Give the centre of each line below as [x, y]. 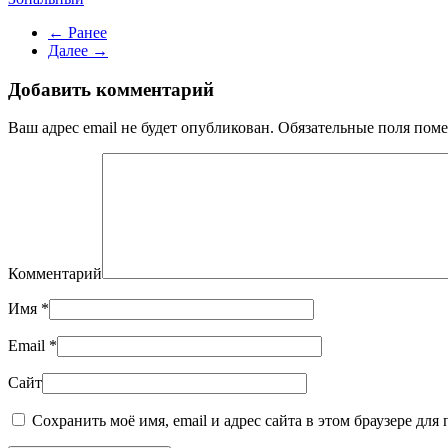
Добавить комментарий [111, 89]
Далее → [78, 50]
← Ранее [77, 32]
